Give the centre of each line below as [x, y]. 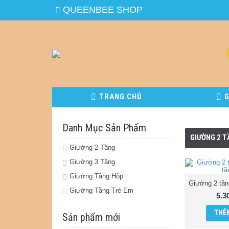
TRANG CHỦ [120, 97]
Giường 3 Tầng [92, 162]
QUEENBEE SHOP [103, 10]
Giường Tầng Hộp [96, 176]
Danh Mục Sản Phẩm [104, 128]
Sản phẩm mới [91, 217]
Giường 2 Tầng [92, 147]
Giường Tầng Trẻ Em [101, 190]
